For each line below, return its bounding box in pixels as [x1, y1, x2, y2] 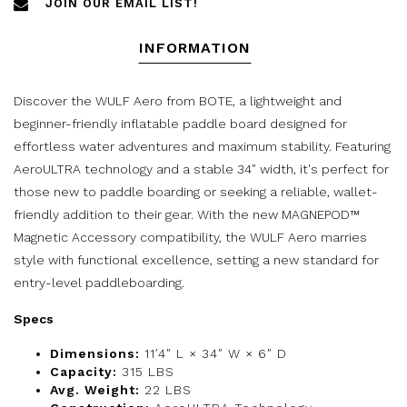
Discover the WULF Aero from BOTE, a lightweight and [14, 94, 342, 109]
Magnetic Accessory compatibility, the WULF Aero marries [14, 230, 367, 245]
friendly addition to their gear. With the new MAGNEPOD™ [14, 207, 360, 223]
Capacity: [50, 364, 117, 380]
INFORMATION [138, 39, 251, 57]
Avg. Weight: [50, 382, 140, 398]
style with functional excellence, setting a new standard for [14, 253, 379, 268]
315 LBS [117, 364, 174, 380]
